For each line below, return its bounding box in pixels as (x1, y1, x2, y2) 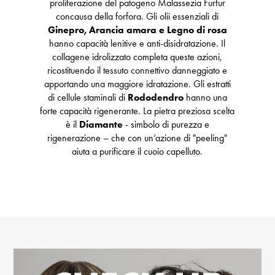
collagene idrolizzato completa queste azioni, (52, 51, 223, 63)
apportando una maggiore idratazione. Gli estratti (44, 78, 231, 90)
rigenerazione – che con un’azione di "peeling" (47, 132, 228, 144)
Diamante (79, 118, 123, 131)
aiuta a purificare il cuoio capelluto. (72, 145, 203, 158)
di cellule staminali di (47, 91, 128, 104)
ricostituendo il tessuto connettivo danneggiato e (47, 64, 228, 77)
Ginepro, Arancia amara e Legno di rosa (47, 24, 227, 36)
